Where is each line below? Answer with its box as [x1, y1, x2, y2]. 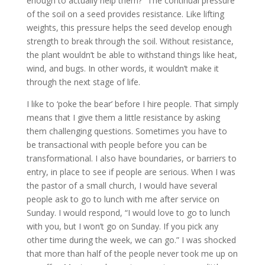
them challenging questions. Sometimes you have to [26, 125, 227, 137]
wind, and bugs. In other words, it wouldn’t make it [26, 63, 219, 75]
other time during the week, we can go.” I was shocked [26, 234, 236, 246]
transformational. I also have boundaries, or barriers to [26, 153, 237, 164]
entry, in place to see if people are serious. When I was [26, 166, 235, 178]
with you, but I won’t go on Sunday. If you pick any [26, 221, 218, 232]
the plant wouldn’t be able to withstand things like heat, [26, 49, 237, 61]
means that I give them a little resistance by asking [26, 112, 220, 124]
